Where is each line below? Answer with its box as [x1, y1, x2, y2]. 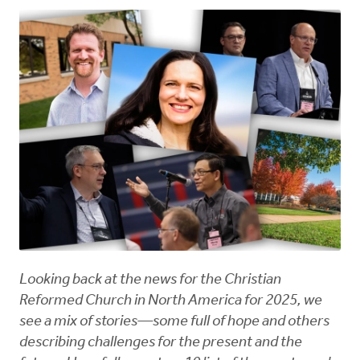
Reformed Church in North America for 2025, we [19, 293, 322, 309]
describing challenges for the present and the [19, 335, 302, 351]
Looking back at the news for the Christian [19, 272, 281, 288]
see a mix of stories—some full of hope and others [19, 314, 329, 330]
